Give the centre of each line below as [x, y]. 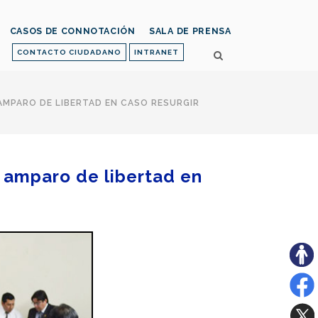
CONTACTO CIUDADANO [69, 52]
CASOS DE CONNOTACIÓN [72, 31]
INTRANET [157, 52]
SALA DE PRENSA [190, 31]
